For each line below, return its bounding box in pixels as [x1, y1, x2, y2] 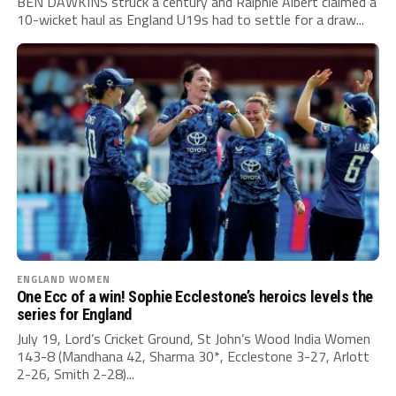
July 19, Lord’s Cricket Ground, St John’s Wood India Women [16, 327, 370, 349]
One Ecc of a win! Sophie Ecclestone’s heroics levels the [16, 286, 374, 306]
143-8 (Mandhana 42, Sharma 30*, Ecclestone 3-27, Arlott [16, 345, 369, 367]
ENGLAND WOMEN [16, 270, 111, 286]
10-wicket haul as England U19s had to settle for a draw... [16, 8, 364, 30]
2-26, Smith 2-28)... [16, 362, 134, 385]
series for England [16, 304, 133, 324]
